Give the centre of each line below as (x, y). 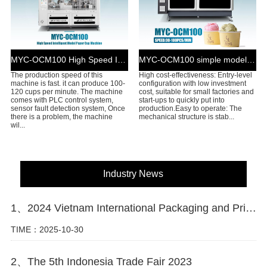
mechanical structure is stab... (186, 117)
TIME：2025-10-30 (47, 230)
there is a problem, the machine (61, 117)
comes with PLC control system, (62, 100)
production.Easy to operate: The (190, 108)
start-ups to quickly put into (181, 100)
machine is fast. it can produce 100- (68, 83)
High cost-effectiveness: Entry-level (195, 75)
